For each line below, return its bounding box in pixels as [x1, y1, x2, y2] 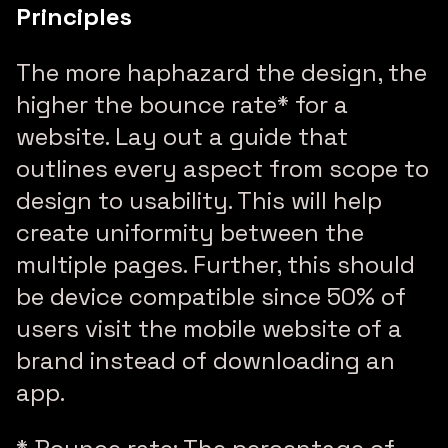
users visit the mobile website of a [16, 313, 402, 345]
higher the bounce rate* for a [16, 89, 348, 121]
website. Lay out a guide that [16, 121, 348, 153]
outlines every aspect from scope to [16, 153, 429, 185]
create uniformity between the [16, 217, 364, 249]
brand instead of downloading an [16, 345, 395, 377]
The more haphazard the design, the [16, 57, 427, 89]
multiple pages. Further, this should [16, 249, 415, 281]
